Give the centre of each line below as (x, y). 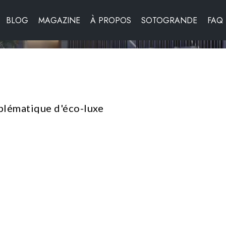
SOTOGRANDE (169, 20)
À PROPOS (111, 20)
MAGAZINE (59, 20)
